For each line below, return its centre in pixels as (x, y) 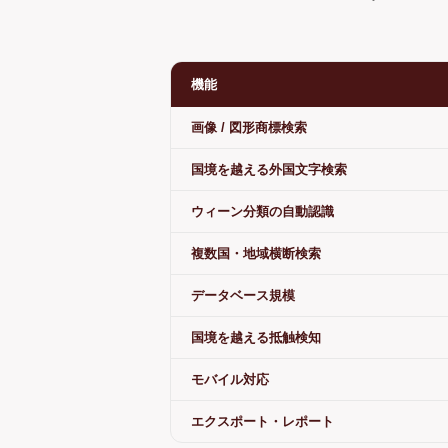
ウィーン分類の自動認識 (262, 211)
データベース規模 (243, 295)
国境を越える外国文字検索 (269, 169)
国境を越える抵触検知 (256, 337)
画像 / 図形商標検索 (249, 127)
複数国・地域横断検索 (256, 253)
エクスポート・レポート (262, 421)
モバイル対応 (230, 379)
